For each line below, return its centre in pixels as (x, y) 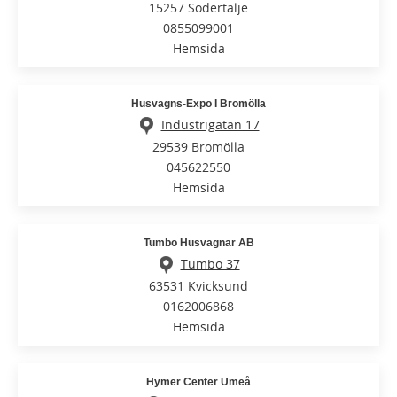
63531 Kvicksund (198, 286)
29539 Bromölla (198, 147)
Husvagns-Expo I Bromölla (198, 103)
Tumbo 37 (210, 264)
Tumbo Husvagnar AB (198, 243)
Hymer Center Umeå (198, 382)
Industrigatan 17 (210, 124)
